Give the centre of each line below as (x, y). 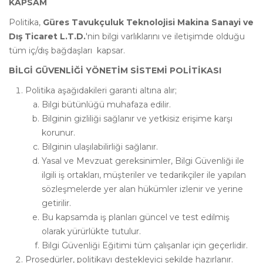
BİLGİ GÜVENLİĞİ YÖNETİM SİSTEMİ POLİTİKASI (115, 70)
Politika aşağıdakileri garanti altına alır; (101, 90)
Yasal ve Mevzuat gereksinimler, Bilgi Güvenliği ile (143, 161)
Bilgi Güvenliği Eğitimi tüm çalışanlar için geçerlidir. (145, 245)
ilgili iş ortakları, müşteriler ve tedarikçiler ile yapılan (144, 175)
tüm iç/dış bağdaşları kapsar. (67, 50)
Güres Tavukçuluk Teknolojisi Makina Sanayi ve (148, 22)
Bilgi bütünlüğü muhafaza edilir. (106, 104)
